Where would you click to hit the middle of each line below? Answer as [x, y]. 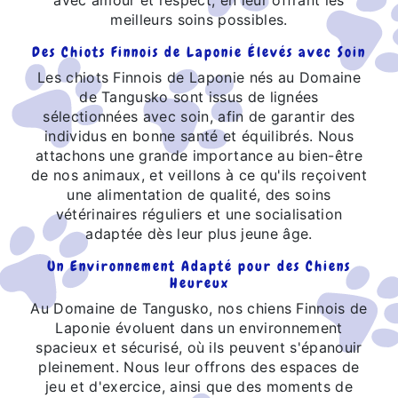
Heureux [199, 283]
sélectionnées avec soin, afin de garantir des [199, 116]
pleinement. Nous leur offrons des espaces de [199, 366]
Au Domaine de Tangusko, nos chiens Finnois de [199, 308]
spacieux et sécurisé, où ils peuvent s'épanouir [199, 347]
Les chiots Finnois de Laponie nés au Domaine [199, 77]
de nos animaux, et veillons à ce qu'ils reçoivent [199, 175]
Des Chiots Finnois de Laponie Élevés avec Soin [199, 52]
